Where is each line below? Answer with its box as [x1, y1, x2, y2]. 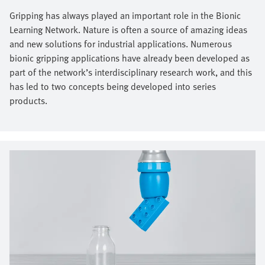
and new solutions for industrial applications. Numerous [9, 36, 232, 51]
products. [9, 93, 47, 108]
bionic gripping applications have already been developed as [9, 50, 250, 65]
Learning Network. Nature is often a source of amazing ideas [9, 22, 247, 37]
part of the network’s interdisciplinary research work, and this [9, 64, 252, 79]
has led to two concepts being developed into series [9, 79, 216, 93]
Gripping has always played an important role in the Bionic [9, 8, 241, 22]
